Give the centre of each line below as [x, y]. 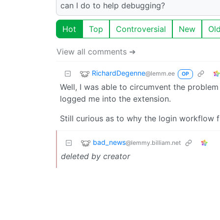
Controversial [141, 29]
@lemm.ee [160, 73]
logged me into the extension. [115, 98]
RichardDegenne [119, 73]
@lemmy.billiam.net [153, 142]
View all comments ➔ [96, 51]
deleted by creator [96, 156]
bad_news [109, 142]
